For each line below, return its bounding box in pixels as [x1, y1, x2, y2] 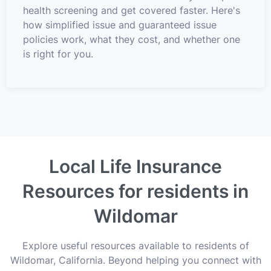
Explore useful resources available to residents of [22, 239, 249, 252]
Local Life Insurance [49, 155, 222, 177]
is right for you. [23, 47, 93, 60]
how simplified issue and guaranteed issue [23, 18, 217, 31]
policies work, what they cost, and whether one [23, 33, 240, 45]
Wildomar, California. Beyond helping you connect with [10, 253, 261, 266]
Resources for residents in [22, 180, 249, 202]
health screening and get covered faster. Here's [23, 4, 240, 16]
